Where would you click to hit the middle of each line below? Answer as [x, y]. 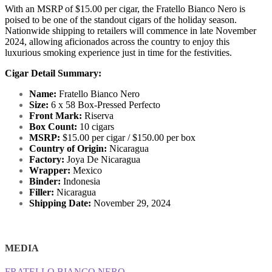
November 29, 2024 [131, 203]
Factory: [47, 160]
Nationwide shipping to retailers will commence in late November [131, 31]
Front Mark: [56, 116]
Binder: [45, 182]
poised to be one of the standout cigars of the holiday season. [121, 20]
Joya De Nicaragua [102, 160]
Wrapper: [50, 171]
